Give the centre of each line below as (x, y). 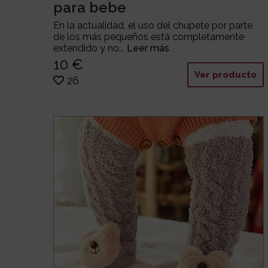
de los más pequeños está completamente (149, 37)
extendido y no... (90, 48)
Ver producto (226, 74)
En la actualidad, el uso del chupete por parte (153, 26)
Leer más (148, 48)
